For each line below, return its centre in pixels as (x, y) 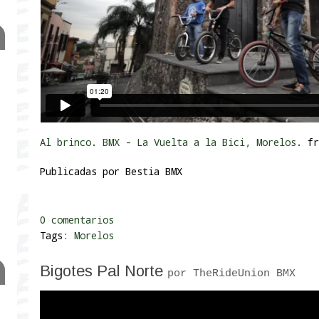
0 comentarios (77, 220)
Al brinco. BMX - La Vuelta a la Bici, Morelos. (171, 142)
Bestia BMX (154, 172)
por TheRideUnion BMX (231, 274)
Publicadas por (83, 172)
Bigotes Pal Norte (104, 271)
